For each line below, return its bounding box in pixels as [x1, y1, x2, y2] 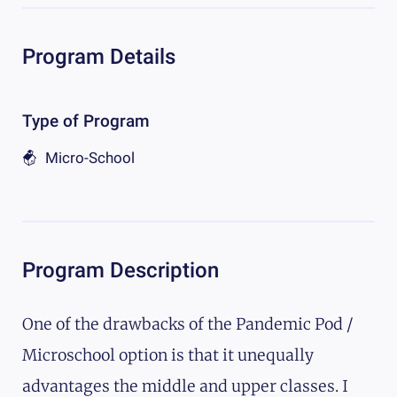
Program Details [22, 43, 175, 69]
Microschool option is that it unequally [22, 346, 314, 366]
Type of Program [22, 112, 150, 132]
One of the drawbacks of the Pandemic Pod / [22, 315, 354, 335]
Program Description [22, 258, 219, 284]
